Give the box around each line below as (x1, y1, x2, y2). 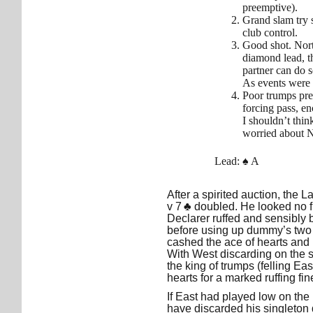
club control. (242, 27, 298, 38)
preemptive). (242, 1, 298, 13)
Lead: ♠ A (214, 155, 259, 167)
